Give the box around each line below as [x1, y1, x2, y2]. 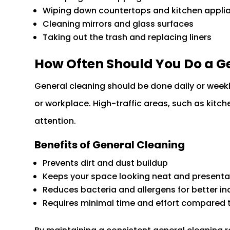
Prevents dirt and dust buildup [43, 157, 168, 169]
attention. [34, 115, 76, 127]
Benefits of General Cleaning [34, 138, 185, 152]
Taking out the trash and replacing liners [43, 31, 212, 44]
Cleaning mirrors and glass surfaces [43, 18, 194, 30]
